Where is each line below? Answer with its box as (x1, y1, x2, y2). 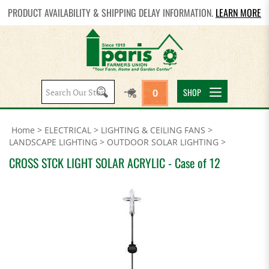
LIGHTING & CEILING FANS (101, 124, 205, 136)
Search (77, 85, 105, 96)
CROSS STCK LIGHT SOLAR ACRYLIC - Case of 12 (9, 154, 220, 172)
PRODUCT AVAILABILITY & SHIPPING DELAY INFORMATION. (8, 5, 216, 20)
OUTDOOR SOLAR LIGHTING (107, 136, 219, 148)
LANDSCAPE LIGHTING (9, 136, 97, 148)
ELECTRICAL (44, 124, 91, 136)
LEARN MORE (216, 5, 261, 20)
